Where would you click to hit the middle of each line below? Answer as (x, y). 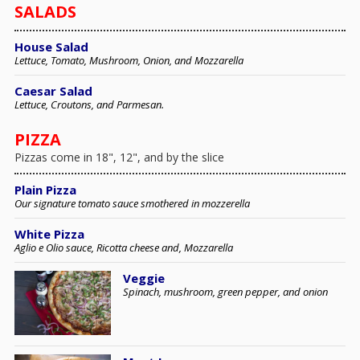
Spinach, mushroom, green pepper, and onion (225, 292)
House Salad (51, 47)
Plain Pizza (45, 190)
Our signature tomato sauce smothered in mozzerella (132, 204)
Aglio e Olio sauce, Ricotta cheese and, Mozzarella (124, 248)
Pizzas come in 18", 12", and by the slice (119, 157)
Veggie (144, 278)
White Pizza (49, 234)
